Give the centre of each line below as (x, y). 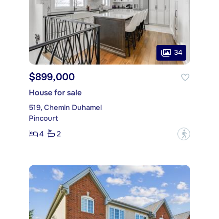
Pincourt (44, 118)
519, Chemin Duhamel (65, 107)
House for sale (55, 92)
